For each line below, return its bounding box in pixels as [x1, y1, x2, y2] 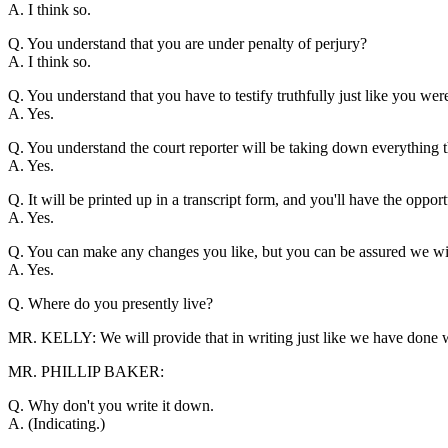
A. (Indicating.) [8, 414, 105, 432]
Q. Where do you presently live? [8, 294, 213, 312]
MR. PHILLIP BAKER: [8, 362, 164, 380]
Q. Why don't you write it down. [8, 396, 214, 414]
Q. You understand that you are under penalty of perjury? [8, 34, 367, 52]
